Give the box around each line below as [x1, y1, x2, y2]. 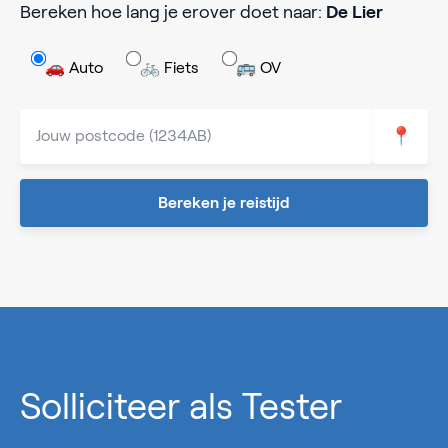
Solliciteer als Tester [20, 386, 342, 426]
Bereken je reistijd [158, 193, 290, 211]
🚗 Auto [45, 58, 103, 76]
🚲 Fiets [140, 58, 199, 76]
